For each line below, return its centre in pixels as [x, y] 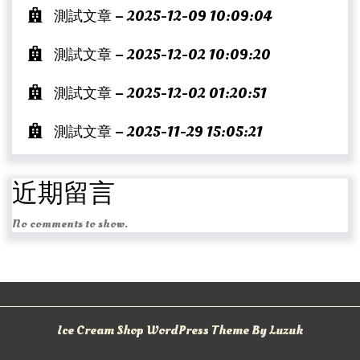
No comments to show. [70, 224]
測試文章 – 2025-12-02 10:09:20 [162, 55]
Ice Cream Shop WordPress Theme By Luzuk [180, 331]
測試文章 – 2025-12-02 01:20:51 [160, 94]
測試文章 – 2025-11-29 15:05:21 [158, 133]
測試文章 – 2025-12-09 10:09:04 [163, 17]
